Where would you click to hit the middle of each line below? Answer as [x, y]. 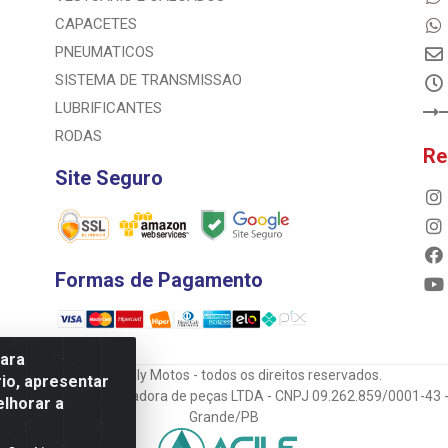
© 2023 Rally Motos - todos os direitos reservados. [224, 375]
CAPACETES [95, 24]
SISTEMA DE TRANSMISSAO [148, 80]
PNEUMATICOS [104, 52]
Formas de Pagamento [158, 279]
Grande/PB [224, 417]
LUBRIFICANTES [108, 108]
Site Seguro [108, 178]
